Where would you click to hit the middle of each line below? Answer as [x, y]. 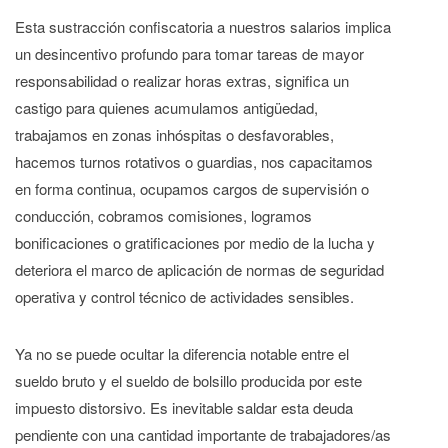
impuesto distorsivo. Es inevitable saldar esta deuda [184, 407]
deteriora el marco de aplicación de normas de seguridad [199, 270]
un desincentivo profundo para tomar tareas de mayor [189, 54]
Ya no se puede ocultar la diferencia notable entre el [182, 353]
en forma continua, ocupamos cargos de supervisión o [192, 189]
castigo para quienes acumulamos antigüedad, [166, 108]
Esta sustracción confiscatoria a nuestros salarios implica [203, 27]
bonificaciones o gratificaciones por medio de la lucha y [195, 243]
